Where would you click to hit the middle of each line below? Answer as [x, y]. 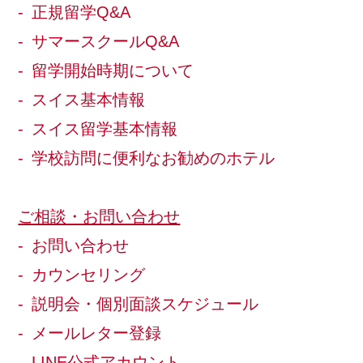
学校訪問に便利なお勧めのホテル [154, 158]
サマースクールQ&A [106, 41]
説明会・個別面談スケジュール [145, 303]
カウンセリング [89, 274]
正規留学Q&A [81, 12]
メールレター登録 [97, 333]
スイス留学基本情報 [105, 128]
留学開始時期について [113, 70]
